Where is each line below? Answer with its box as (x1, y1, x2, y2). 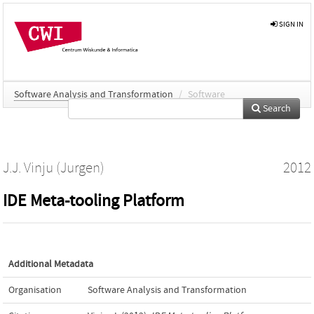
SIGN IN (278, 20, 303, 29)
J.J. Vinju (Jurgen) (3, 159, 104, 177)
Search (261, 102, 291, 114)
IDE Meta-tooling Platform (3, 191, 184, 210)
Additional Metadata (8, 258, 93, 270)
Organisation (8, 284, 62, 296)
